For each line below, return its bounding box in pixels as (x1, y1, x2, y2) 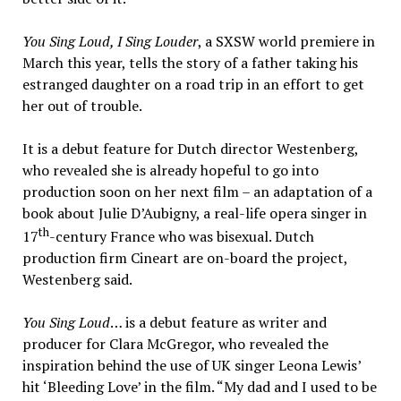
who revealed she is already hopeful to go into (21, 159, 319, 180)
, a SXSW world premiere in (197, 30, 375, 51)
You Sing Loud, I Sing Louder (21, 30, 198, 51)
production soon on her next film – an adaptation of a (21, 181, 372, 201)
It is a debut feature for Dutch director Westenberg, (21, 138, 358, 158)
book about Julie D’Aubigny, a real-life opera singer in (21, 202, 367, 223)
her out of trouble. (21, 95, 142, 115)
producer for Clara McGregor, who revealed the (21, 334, 328, 354)
